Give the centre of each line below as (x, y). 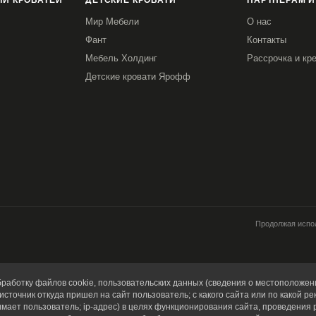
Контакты (267, 40)
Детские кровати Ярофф (138, 77)
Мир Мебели (112, 22)
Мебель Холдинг (121, 58)
